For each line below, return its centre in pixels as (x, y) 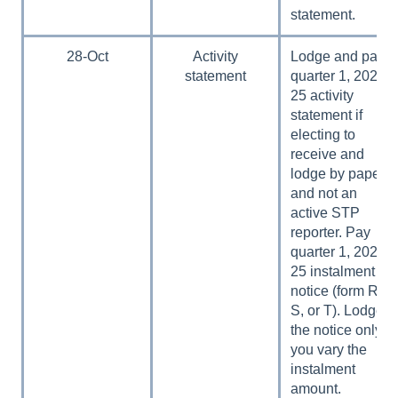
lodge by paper (338, 173)
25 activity (322, 95)
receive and (328, 154)
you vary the (329, 349)
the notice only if (342, 330)
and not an (324, 193)
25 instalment (333, 271)
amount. (316, 388)
